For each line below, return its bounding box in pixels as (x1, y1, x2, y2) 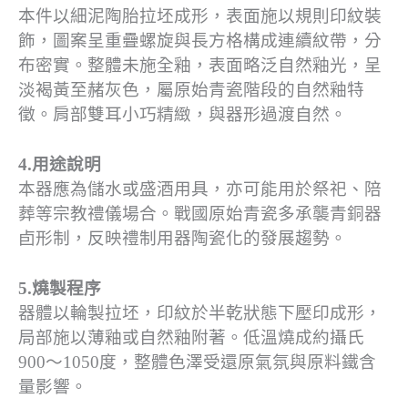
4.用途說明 (18, 154, 101, 174)
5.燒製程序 (18, 278, 101, 298)
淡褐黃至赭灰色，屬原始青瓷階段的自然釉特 (18, 79, 364, 99)
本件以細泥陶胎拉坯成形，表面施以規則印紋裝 (18, 5, 382, 25)
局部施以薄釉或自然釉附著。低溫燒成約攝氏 (18, 327, 364, 347)
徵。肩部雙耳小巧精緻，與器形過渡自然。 (18, 104, 347, 124)
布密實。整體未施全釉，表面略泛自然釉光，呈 (18, 55, 382, 75)
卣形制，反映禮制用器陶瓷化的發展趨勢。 (18, 228, 347, 248)
